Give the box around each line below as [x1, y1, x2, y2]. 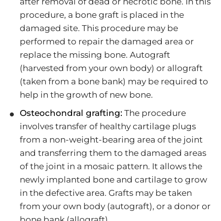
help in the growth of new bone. [20, 90, 153, 100]
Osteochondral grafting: [20, 108, 122, 118]
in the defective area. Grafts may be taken [20, 188, 192, 198]
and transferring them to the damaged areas [20, 148, 206, 158]
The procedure [122, 108, 186, 118]
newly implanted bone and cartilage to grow [20, 175, 207, 184]
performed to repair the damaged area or [20, 37, 194, 46]
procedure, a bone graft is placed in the [20, 10, 184, 20]
